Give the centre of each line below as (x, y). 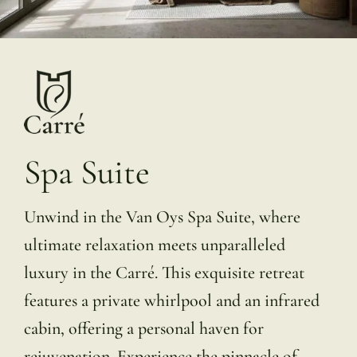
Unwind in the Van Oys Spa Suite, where (162, 217)
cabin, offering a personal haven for (143, 329)
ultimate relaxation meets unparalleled (154, 245)
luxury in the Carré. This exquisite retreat (164, 273)
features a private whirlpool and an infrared (171, 301)
